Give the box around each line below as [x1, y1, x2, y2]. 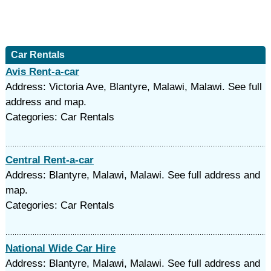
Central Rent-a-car [5, 154, 94, 166]
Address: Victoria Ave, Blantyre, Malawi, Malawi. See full [5, 81, 262, 93]
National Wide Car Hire [5, 243, 116, 254]
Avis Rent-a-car [5, 66, 79, 77]
